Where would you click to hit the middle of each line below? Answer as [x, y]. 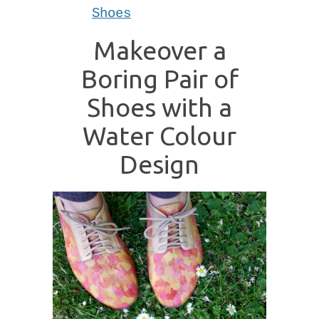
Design [159, 164]
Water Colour [159, 136]
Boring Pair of [159, 79]
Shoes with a [159, 108]
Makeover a [159, 51]
